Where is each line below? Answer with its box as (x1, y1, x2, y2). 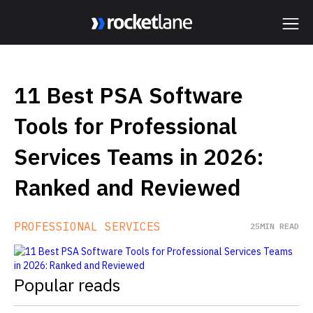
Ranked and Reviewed (14, 173, 241, 202)
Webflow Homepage (91, 34, 196, 48)
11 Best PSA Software (14, 80, 243, 110)
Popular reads (14, 273, 121, 296)
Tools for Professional (14, 111, 237, 140)
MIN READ (260, 221, 299, 231)
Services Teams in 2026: (14, 142, 264, 171)
